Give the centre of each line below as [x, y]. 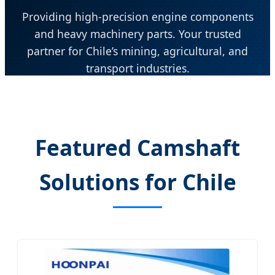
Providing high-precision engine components [137, 17]
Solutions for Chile [137, 182]
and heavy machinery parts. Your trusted [137, 34]
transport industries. [137, 68]
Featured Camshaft [137, 148]
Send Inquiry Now [137, 107]
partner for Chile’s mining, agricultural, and [137, 51]
